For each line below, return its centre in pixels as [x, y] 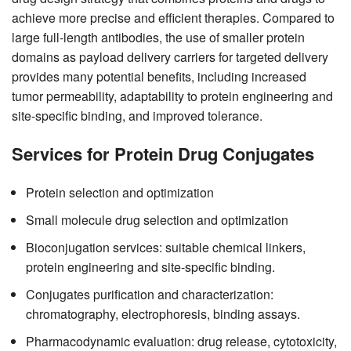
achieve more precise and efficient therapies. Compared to [173, 17]
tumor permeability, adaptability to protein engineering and [172, 96]
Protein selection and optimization [120, 192]
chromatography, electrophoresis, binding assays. [163, 313]
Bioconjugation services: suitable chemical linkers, [166, 247]
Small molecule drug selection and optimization [157, 219]
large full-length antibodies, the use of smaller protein [158, 37]
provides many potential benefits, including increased [159, 76]
